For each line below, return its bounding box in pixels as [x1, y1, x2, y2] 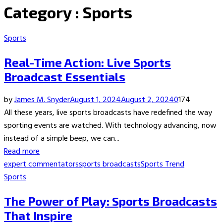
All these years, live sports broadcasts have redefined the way [4, 106, 212, 119]
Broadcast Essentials [4, 69, 125, 84]
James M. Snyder [14, 93, 70, 107]
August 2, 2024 [121, 93, 174, 107]
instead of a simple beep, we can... [4, 132, 119, 145]
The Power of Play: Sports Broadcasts [4, 193, 217, 208]
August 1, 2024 [70, 93, 121, 107]
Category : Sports [4, 2, 132, 22]
